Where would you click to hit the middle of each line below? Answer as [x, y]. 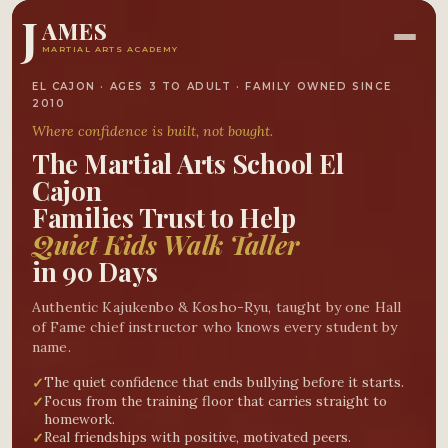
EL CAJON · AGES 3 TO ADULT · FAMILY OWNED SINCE [212, 86]
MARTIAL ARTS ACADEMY [110, 49]
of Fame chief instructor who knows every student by [215, 327]
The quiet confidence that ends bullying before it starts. [224, 382]
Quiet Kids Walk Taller [165, 244]
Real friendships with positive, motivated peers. [197, 437]
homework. [79, 419]
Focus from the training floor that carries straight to [215, 401]
